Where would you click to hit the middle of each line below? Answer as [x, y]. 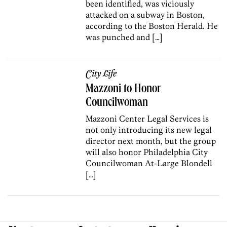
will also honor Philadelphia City [147, 152]
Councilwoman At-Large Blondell [149, 163]
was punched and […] [124, 37]
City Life [101, 74]
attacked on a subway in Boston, [145, 14]
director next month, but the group [151, 141]
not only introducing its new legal [149, 129]
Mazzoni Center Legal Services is [147, 118]
